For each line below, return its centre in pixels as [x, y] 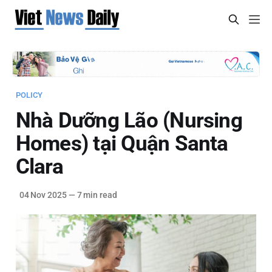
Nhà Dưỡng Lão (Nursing [129, 120]
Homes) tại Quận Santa [122, 143]
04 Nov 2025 [43, 195]
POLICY [29, 95]
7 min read [96, 195]
